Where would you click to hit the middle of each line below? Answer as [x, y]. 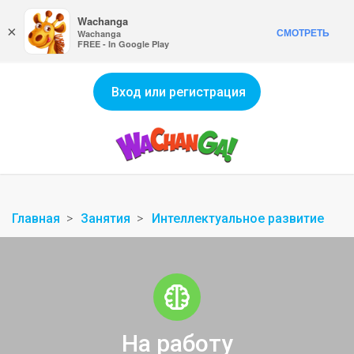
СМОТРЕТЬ [303, 32]
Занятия [106, 218]
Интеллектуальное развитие [237, 218]
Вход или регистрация [179, 92]
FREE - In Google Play [123, 44]
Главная [36, 218]
